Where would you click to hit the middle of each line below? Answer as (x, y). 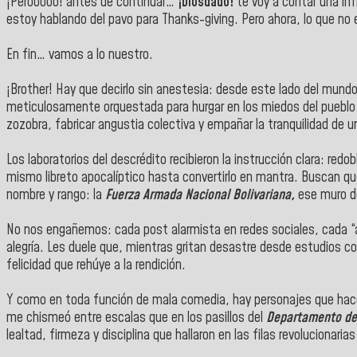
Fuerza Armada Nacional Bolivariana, (200, 195)
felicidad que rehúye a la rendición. (96, 265)
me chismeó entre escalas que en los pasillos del (136, 318)
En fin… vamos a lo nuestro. (80, 55)
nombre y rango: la (56, 195)
